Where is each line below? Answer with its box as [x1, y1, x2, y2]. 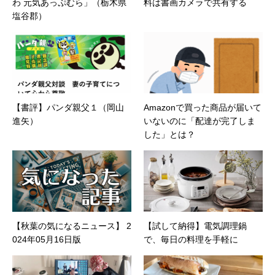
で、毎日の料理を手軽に [144, 234, 238, 245]
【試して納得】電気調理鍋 [144, 221, 247, 231]
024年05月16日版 [12, 234, 81, 245]
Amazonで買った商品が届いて [144, 103, 261, 113]
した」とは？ [144, 130, 195, 140]
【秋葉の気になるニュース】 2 [12, 221, 131, 231]
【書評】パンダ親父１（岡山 [12, 103, 124, 113]
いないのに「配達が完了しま [144, 116, 255, 126]
